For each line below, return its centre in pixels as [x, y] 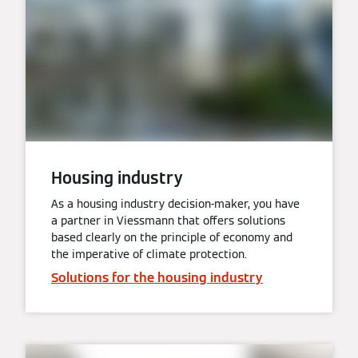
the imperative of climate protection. [149, 254]
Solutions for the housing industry [157, 278]
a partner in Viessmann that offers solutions [168, 221]
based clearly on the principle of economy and [172, 237]
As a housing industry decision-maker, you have [175, 204]
